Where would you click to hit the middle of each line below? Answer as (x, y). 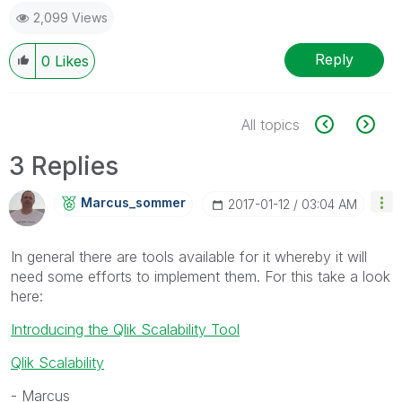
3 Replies (64, 166)
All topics (271, 124)
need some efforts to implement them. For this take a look (201, 276)
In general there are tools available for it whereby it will (189, 256)
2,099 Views (70, 17)
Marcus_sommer (133, 202)
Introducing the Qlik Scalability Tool (125, 329)
